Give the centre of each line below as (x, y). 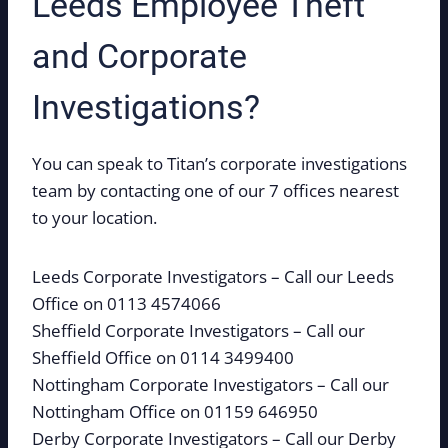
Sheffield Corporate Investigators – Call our (198, 330)
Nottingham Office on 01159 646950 (175, 411)
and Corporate (139, 55)
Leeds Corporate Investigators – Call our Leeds (213, 276)
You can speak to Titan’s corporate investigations (219, 163)
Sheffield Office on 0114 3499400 (163, 357)
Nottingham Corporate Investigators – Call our (210, 384)
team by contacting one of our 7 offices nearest (215, 190)
